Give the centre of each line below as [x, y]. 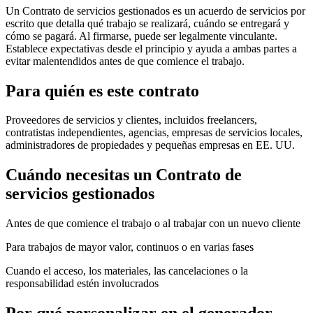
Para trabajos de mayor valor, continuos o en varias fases [130, 247]
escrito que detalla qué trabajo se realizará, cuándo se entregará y [147, 23]
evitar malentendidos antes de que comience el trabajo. [125, 61]
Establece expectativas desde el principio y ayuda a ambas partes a [151, 48]
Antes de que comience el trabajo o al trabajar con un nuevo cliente [153, 224]
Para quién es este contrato [102, 90]
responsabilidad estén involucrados [82, 284]
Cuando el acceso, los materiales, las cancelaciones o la [127, 271]
